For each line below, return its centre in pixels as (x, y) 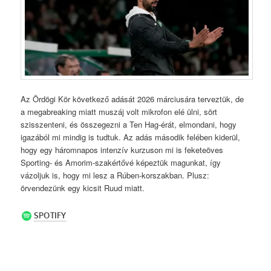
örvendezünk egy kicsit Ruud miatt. (83, 188)
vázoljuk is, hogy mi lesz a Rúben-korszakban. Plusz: (115, 175)
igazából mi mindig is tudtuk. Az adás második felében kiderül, (131, 137)
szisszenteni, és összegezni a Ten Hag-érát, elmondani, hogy (129, 124)
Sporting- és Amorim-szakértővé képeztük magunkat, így (121, 162)
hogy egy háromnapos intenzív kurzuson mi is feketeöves (122, 149)
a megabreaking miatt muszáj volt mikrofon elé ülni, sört (119, 111)
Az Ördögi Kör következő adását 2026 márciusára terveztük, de (132, 99)
